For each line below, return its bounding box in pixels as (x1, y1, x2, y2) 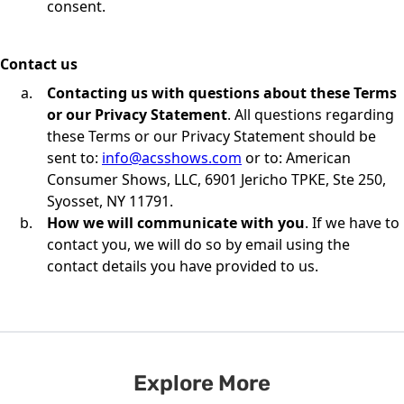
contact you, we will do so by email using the (47, 234, 350, 254)
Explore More (133, 371, 271, 396)
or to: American (242, 148, 351, 168)
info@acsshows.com (102, 148, 242, 168)
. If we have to (305, 213, 399, 233)
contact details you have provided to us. (47, 256, 318, 276)
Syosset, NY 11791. (47, 191, 173, 211)
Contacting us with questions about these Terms (47, 83, 397, 103)
